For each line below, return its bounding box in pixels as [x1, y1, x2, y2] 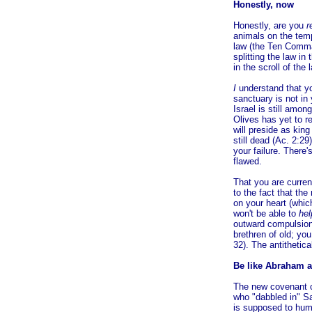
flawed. [233, 156, 262, 166]
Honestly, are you [233, 20, 306, 31]
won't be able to [233, 208, 299, 219]
